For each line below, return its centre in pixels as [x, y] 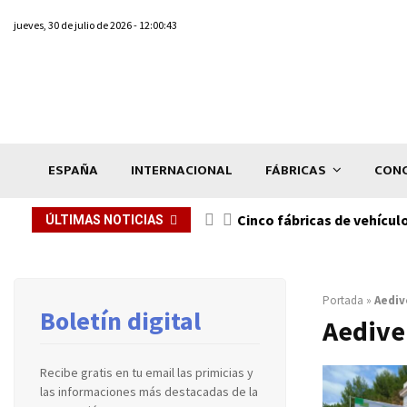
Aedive [364, 330]
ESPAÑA [73, 170]
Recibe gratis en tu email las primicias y [147, 372]
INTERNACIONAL [182, 170]
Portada [343, 300]
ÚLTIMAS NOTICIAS [104, 219]
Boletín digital [120, 320]
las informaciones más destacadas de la [149, 391]
